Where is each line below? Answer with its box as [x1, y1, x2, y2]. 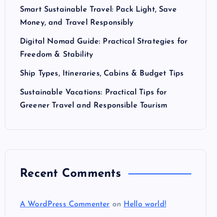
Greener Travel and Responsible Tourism [20, 102, 168, 109]
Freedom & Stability [20, 51, 93, 59]
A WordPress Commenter [20, 201, 110, 208]
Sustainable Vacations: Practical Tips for [20, 89, 167, 96]
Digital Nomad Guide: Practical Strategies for [20, 38, 188, 46]
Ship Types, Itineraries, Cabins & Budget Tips [20, 70, 184, 77]
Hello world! [124, 201, 166, 208]
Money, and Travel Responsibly [20, 19, 134, 27]
